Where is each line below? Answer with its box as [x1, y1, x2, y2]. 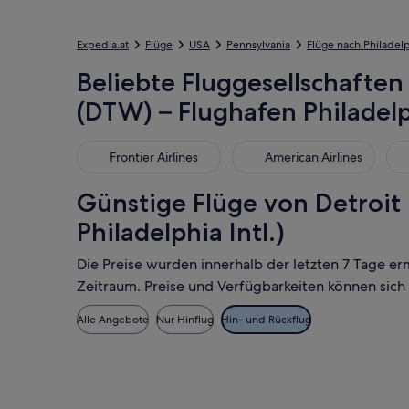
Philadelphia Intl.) [77, 216, 285, 247]
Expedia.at [77, 37, 129, 52]
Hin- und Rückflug [221, 312, 311, 327]
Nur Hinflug [156, 312, 214, 327]
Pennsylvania [226, 37, 290, 52]
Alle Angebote [77, 312, 149, 327]
